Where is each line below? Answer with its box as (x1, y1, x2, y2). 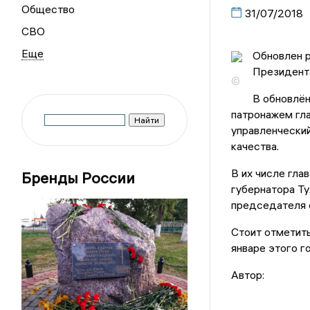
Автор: (230, 268, 264, 282)
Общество (21, 2, 75, 16)
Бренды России (21, 168, 136, 188)
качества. (230, 139, 279, 154)
